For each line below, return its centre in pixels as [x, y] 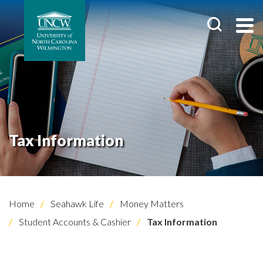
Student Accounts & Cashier [74, 222]
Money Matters [151, 203]
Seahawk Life [76, 203]
